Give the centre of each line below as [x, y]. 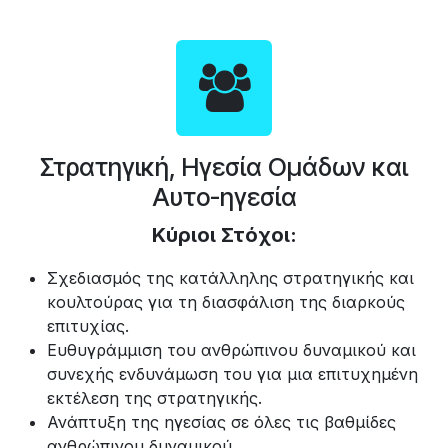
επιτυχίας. [90, 325]
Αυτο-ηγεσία [224, 196]
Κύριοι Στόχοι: [224, 234]
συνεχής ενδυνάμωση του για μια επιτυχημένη [232, 373]
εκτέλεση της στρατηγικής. [154, 397]
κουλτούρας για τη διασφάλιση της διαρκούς [226, 301]
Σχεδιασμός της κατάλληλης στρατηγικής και [230, 277]
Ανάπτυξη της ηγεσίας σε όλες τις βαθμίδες [221, 421]
